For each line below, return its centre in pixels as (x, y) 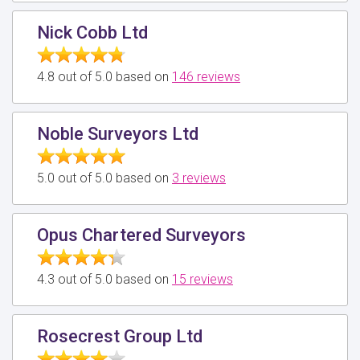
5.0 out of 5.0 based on (104, 178)
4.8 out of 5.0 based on (104, 76)
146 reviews (206, 76)
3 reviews (199, 178)
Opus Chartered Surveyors (141, 235)
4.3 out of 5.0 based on (104, 279)
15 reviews (202, 279)
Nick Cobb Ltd (92, 32)
